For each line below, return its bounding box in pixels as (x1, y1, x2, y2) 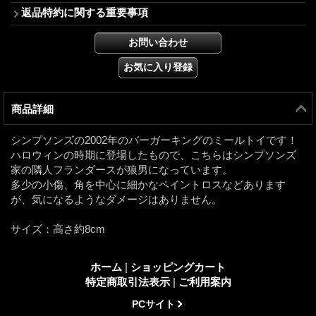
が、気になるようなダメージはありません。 (11, 193, 222, 205)
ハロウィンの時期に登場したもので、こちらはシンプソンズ (11, 148, 296, 161)
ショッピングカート (130, 260, 226, 273)
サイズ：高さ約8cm (11, 222, 105, 235)
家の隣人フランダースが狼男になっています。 (11, 163, 233, 176)
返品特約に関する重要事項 (21, 6, 148, 18)
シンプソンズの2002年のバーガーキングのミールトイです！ (11, 133, 298, 146)
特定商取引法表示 (85, 275, 170, 288)
